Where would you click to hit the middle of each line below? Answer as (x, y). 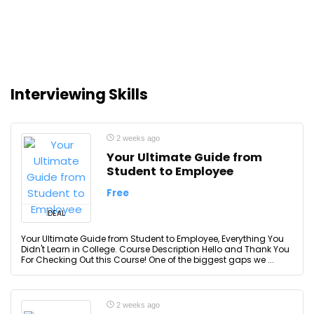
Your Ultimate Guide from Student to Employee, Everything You (152, 239)
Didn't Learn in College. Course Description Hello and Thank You (155, 249)
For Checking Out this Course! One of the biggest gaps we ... (148, 260)
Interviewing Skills (79, 94)
